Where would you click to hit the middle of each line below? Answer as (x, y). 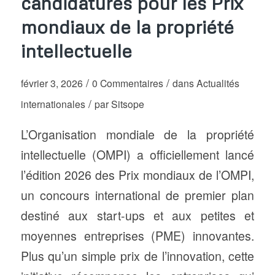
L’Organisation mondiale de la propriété (137, 134)
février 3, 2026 (52, 83)
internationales (53, 104)
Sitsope (127, 104)
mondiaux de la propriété (127, 27)
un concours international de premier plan (137, 195)
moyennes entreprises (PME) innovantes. (137, 235)
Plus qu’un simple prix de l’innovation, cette (137, 256)
